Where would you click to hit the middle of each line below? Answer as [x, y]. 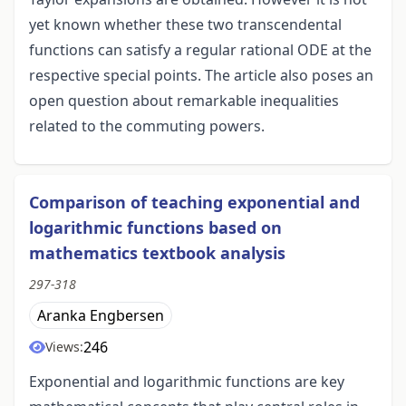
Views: [64, 347]
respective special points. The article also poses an [201, 76]
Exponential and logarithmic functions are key [187, 382]
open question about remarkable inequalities [184, 101]
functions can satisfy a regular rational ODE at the [200, 50]
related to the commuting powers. [147, 126]
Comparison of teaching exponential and [194, 203]
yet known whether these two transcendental [185, 25]
